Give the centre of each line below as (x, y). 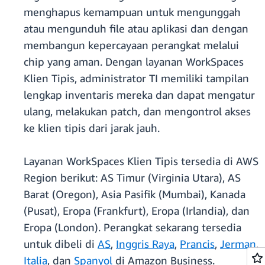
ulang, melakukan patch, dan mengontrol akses (137, 112)
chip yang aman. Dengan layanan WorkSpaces (134, 62)
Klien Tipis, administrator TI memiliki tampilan (136, 78)
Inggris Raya (145, 244)
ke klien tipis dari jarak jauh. (92, 128)
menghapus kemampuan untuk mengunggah (132, 12)
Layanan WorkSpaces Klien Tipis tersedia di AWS (141, 161)
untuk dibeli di (61, 244)
